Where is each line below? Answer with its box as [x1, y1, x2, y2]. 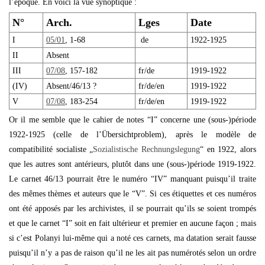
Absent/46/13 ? [46, 82, 96, 91]
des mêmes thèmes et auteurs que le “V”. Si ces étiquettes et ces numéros [9, 189, 256, 198]
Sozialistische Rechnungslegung [93, 145, 201, 154]
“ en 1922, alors [200, 145, 257, 154]
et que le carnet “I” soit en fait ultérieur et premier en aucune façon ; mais [9, 219, 256, 228]
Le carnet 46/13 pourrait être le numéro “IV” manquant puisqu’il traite [9, 174, 256, 183]
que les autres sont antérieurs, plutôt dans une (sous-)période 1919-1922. [9, 160, 256, 169]
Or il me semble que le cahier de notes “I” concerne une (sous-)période [9, 115, 256, 124]
